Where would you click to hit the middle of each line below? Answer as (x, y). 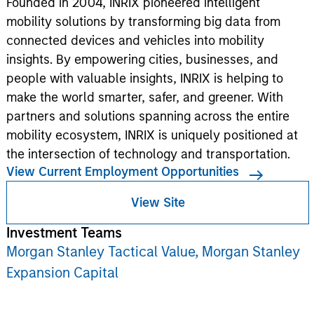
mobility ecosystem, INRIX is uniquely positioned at (152, 135)
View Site (158, 202)
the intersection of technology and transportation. (148, 154)
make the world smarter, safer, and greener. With (144, 97)
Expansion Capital (62, 273)
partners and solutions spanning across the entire (148, 116)
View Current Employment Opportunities (122, 172)
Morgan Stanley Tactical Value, (104, 252)
